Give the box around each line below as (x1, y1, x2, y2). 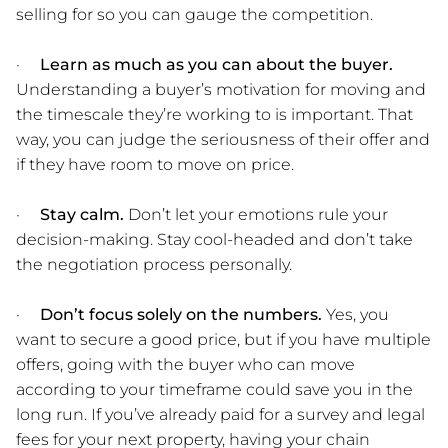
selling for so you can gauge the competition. (16, 4, 373, 24)
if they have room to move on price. (16, 154, 294, 174)
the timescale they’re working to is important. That (16, 104, 413, 124)
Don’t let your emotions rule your (124, 204, 388, 224)
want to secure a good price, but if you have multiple (16, 329, 431, 349)
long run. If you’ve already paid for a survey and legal (16, 404, 425, 424)
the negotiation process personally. (16, 254, 292, 274)
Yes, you (322, 304, 389, 324)
